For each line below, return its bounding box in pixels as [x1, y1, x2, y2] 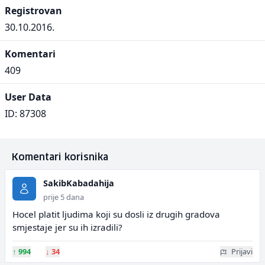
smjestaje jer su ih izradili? [12, 221, 122, 233]
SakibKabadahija [43, 177, 114, 189]
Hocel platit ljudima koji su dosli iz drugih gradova [12, 208, 220, 220]
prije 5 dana [43, 192, 84, 202]
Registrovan [5, 4, 62, 17]
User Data [5, 91, 51, 104]
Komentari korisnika [12, 153, 108, 162]
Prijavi [231, 246, 253, 257]
